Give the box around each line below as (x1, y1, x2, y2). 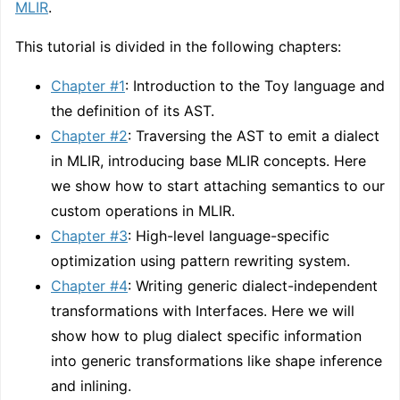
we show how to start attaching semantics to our (51, 176, 385, 195)
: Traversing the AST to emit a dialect (128, 126, 379, 145)
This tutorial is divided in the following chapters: (15, 37, 341, 55)
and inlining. (51, 376, 131, 395)
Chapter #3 (51, 226, 128, 245)
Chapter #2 (51, 126, 128, 145)
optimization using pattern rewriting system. (51, 251, 350, 270)
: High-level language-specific (128, 226, 329, 245)
